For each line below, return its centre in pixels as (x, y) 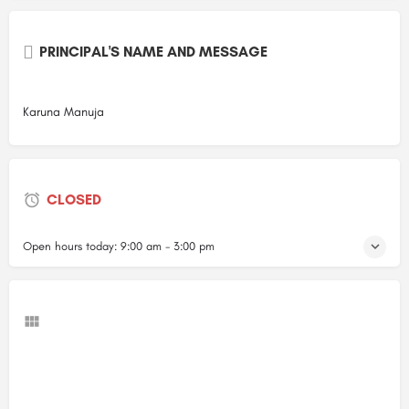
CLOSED (74, 199)
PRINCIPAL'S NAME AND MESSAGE (153, 51)
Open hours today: (72, 246)
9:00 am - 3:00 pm (168, 246)
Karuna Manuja (63, 111)
